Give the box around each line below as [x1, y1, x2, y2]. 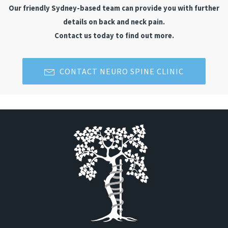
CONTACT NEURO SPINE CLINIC [60, 66, 184, 77]
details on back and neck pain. [63, 17, 165, 27]
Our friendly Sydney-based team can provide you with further [9, 4, 219, 13]
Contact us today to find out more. [54, 31, 174, 41]
